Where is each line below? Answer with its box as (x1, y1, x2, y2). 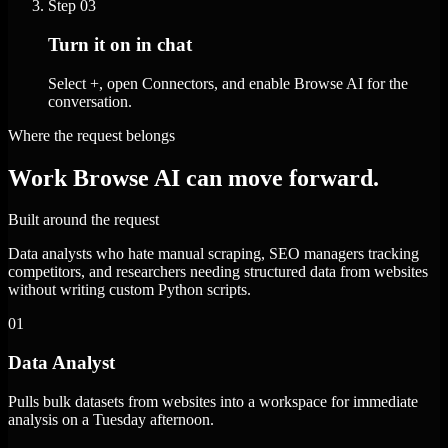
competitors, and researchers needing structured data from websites (8, 263, 428, 281)
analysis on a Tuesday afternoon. (8, 410, 214, 428)
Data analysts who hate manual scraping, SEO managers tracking (8, 245, 419, 263)
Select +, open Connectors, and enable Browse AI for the (48, 74, 408, 92)
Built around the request (8, 211, 159, 229)
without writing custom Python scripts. (8, 281, 251, 299)
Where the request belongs (8, 126, 175, 144)
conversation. (48, 92, 132, 110)
